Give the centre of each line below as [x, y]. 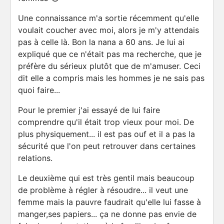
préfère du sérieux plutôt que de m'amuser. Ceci [109, 66]
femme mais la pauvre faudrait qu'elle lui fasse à [109, 202]
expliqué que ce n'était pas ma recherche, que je [110, 54]
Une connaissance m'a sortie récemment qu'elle [108, 18]
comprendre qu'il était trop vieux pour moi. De [106, 122]
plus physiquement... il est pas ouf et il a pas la [106, 134]
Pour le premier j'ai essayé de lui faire [89, 110]
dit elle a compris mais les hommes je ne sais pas [111, 78]
